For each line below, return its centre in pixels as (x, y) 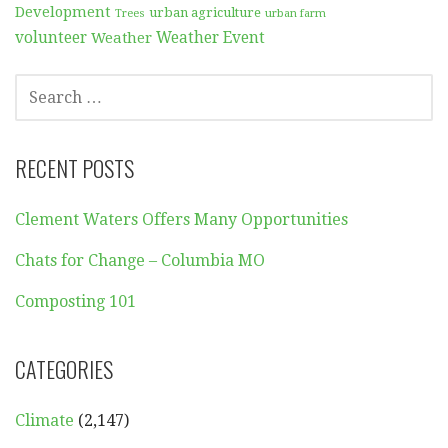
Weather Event (210, 37)
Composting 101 (75, 301)
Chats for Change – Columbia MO (140, 260)
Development (63, 11)
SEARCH (37, 84)
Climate (44, 420)
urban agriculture (205, 12)
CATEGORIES (64, 368)
